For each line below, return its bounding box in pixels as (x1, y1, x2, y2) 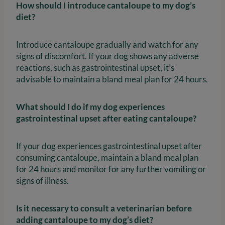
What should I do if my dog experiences (16, 101, 165, 112)
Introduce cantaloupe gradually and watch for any (16, 39, 198, 50)
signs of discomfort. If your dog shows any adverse (16, 50, 199, 61)
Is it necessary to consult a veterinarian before (16, 202, 192, 213)
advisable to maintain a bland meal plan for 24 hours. (16, 73, 208, 84)
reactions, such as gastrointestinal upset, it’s (16, 62, 174, 73)
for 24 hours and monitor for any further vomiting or (16, 163, 206, 174)
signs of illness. (16, 175, 69, 186)
